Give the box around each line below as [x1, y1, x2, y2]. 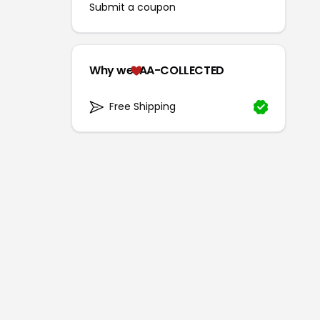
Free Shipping [109, 99, 176, 114]
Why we [89, 62, 134, 79]
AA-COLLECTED [139, 62, 224, 79]
